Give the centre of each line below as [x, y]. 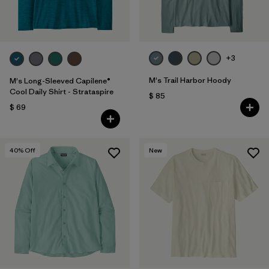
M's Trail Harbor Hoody [190, 80]
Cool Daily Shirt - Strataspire [62, 92]
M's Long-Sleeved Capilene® [60, 81]
